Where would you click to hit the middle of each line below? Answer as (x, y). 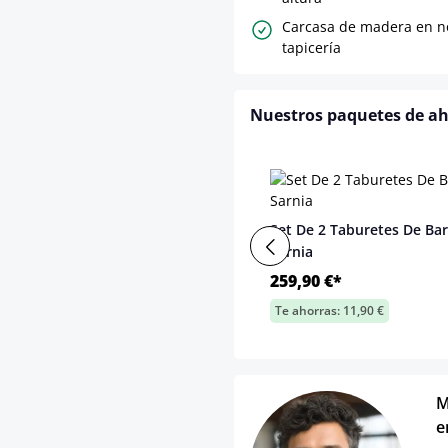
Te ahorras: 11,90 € (329, 311)
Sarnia (291, 252)
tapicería (311, 48)
